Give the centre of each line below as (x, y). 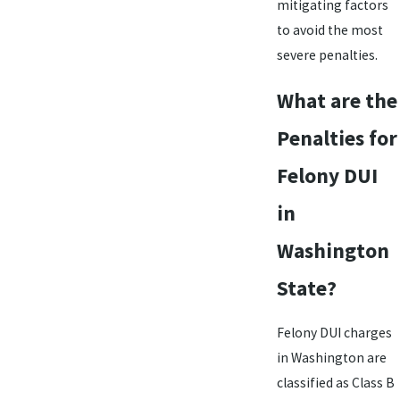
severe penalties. (327, 55)
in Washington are (331, 358)
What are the (337, 100)
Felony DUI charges (334, 333)
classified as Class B (335, 383)
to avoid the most (329, 30)
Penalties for (337, 137)
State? (306, 287)
